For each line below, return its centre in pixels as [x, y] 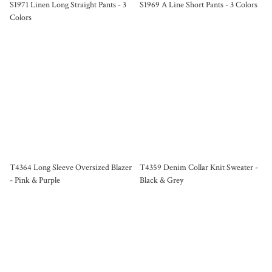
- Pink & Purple [35, 180]
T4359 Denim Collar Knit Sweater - [199, 167]
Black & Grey [161, 180]
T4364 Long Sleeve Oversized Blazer [71, 167]
